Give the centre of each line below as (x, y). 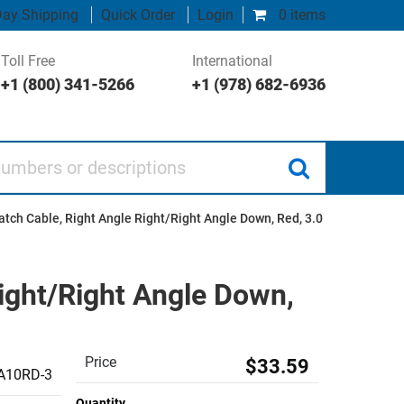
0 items (300, 15)
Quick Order (138, 15)
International (232, 60)
